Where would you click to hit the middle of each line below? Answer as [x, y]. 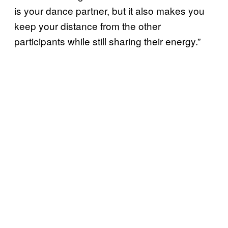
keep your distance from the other [88, 26]
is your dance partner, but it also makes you [109, 10]
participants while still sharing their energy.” [107, 41]
